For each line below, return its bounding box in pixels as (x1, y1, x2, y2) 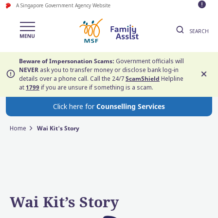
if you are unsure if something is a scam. (39, 83, 153, 91)
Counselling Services (96, 102, 165, 111)
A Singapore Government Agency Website (14, 2, 110, 9)
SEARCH (188, 28, 209, 35)
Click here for (53, 102, 96, 111)
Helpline (160, 74, 183, 83)
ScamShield (126, 74, 160, 83)
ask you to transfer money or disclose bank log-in (38, 66, 179, 74)
